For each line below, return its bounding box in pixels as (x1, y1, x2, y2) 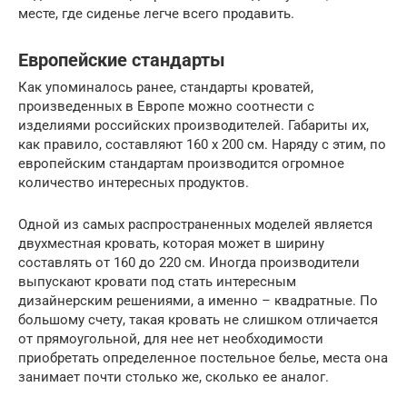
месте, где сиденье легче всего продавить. (18, 5, 294, 23)
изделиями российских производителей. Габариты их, (18, 117, 369, 134)
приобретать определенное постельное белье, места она (18, 350, 388, 367)
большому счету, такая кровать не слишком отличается (18, 312, 378, 329)
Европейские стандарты (18, 49, 225, 71)
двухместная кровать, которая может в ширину (18, 235, 324, 253)
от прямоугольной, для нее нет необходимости (18, 331, 323, 348)
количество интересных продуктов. (18, 174, 249, 192)
